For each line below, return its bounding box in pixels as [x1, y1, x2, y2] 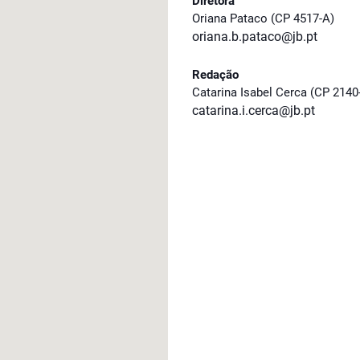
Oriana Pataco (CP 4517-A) [192, 11, 334, 26]
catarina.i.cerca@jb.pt [192, 103, 315, 118]
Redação [192, 67, 239, 82]
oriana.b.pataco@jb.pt [192, 29, 317, 44]
